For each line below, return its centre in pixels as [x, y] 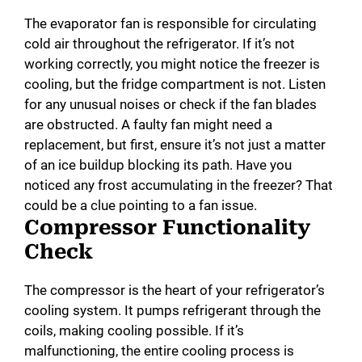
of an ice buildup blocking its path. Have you [158, 164]
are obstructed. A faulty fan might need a [148, 124]
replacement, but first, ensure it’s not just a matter [175, 144]
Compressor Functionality [168, 227]
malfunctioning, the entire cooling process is [159, 350]
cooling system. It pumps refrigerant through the [173, 310]
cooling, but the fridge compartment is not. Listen [175, 84]
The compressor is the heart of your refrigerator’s [175, 290]
